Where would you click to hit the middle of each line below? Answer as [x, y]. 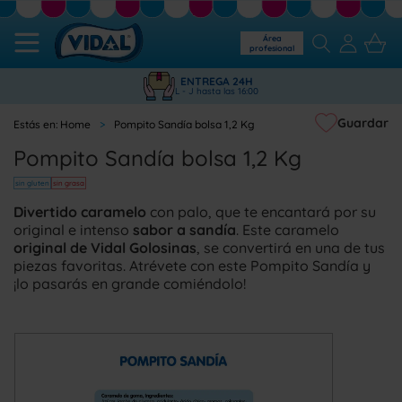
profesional [272, 48]
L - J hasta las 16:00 [216, 91]
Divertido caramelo [80, 211]
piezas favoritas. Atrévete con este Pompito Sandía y [192, 265]
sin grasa [69, 183]
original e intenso [73, 229]
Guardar [363, 122]
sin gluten [32, 183]
